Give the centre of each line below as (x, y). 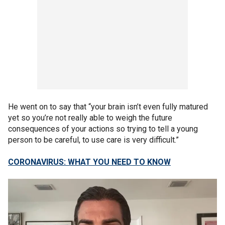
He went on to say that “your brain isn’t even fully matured (108, 107)
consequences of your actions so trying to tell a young (103, 129)
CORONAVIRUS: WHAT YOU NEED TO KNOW (89, 162)
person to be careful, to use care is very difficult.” (93, 140)
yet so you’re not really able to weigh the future (90, 118)
